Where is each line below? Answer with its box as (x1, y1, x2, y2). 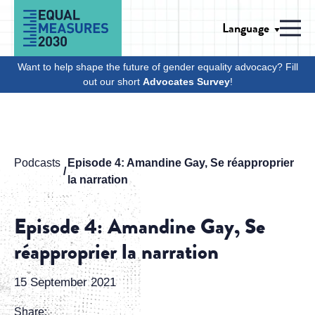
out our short (82, 76, 143, 87)
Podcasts (14, 157, 60, 169)
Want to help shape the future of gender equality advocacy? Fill (17, 61, 298, 72)
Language (222, 18, 269, 37)
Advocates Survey (142, 76, 230, 87)
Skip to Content (2, 4, 84, 18)
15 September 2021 (14, 276, 116, 289)
